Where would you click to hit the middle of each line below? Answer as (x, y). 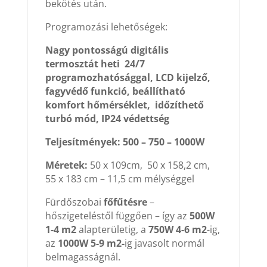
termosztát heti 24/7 (95, 63)
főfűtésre (125, 202)
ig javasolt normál (164, 243)
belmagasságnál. (83, 257)
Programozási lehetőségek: (106, 27)
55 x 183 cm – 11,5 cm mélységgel (119, 178)
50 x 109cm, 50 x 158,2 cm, (150, 165)
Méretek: (66, 165)
